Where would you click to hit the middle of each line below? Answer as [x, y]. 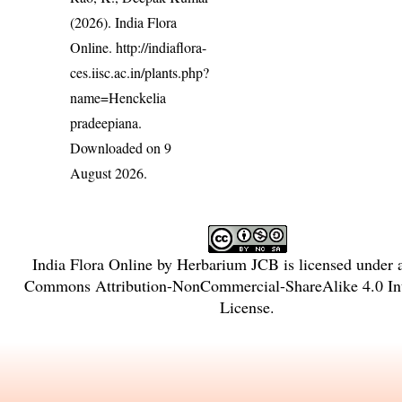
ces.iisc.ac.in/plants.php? [140, 72]
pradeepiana [105, 122]
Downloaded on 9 [121, 147]
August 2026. [109, 172]
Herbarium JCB [227, 263]
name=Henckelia [118, 97]
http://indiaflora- [162, 47]
